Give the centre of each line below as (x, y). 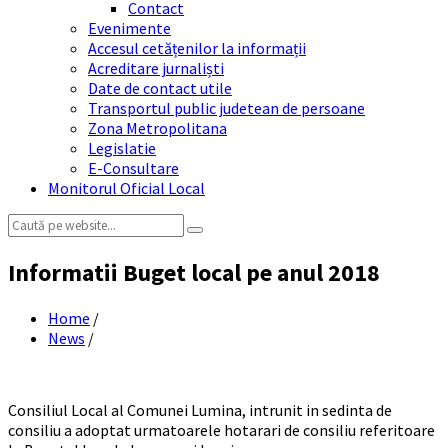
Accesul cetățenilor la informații (197, 48)
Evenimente (129, 28)
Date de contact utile (160, 88)
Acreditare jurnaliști (156, 68)
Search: (31, 223)
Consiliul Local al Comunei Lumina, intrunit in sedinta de (200, 409)
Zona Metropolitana (157, 128)
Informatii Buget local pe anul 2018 (194, 272)
